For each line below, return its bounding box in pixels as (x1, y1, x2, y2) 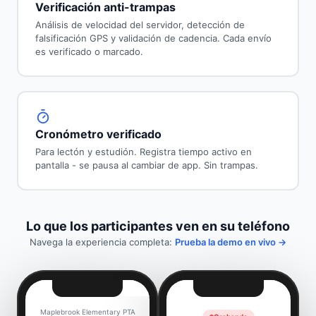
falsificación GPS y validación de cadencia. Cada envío (35, 32, 272, 44)
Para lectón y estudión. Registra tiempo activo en (35, 146, 252, 158)
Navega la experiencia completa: (30, 236, 175, 248)
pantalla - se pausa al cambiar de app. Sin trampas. (35, 159, 258, 171)
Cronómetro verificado (35, 127, 162, 142)
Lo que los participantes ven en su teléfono (26, 218, 290, 233)
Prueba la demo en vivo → (175, 236, 286, 248)
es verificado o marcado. (35, 46, 143, 58)
